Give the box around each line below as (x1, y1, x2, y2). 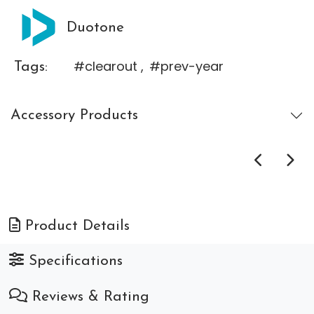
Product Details (20, 218, 130, 233)
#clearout (73, 57, 137, 76)
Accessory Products (11, 108, 138, 123)
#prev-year (149, 57, 224, 76)
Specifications (23, 254, 123, 269)
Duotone (67, 20, 124, 35)
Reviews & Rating (27, 289, 149, 305)
